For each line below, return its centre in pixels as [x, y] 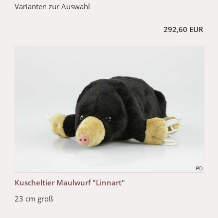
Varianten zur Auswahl [52, 7]
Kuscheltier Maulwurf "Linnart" [70, 182]
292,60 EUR [183, 29]
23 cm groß [34, 198]
